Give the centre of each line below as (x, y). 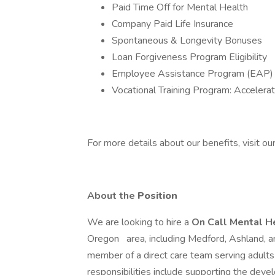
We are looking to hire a (139, 222)
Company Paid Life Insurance (172, 24)
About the (112, 196)
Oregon (104, 239)
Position (159, 196)
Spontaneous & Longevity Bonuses (187, 41)
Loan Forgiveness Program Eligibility (189, 57)
